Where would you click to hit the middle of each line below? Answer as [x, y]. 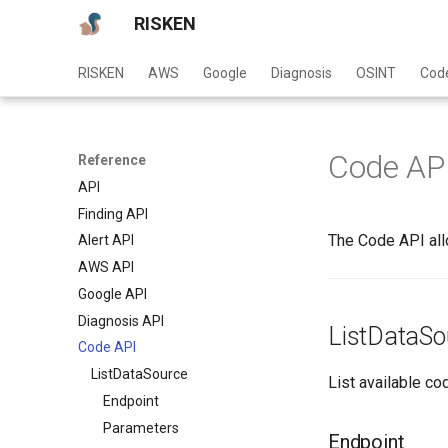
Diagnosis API [121, 320]
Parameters [141, 427]
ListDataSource [139, 374]
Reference [112, 160]
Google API [112, 293]
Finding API [113, 213]
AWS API [106, 267]
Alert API [106, 240]
